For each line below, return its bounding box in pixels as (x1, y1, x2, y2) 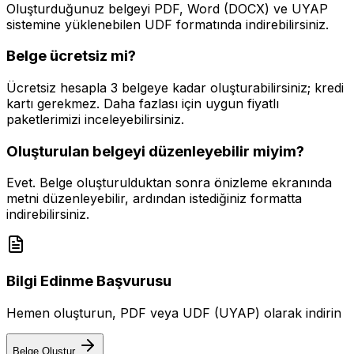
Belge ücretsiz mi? (6, 47, 136, 66)
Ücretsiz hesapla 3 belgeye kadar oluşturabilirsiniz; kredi (6, 79, 344, 96)
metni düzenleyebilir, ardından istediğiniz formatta (6, 190, 302, 207)
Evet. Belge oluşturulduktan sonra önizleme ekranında (6, 175, 332, 191)
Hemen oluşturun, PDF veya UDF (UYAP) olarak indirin (6, 304, 341, 321)
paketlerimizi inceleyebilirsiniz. (6, 111, 184, 127)
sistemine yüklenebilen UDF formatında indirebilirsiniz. (6, 16, 329, 32)
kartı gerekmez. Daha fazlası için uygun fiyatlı (6, 95, 279, 111)
